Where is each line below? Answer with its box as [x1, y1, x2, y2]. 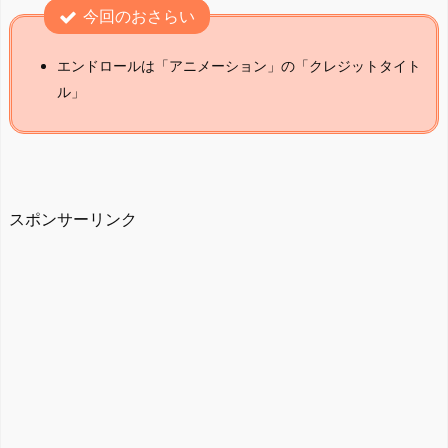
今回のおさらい [83, 6, 195, 27]
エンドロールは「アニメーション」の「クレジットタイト [57, 56, 421, 74]
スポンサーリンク [9, 209, 137, 230]
